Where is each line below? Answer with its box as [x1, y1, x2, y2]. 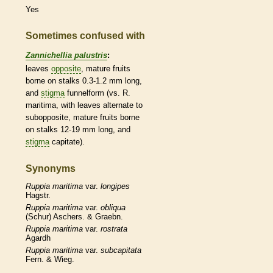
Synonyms [26, 163, 76, 174]
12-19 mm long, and [58, 124, 130, 134]
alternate [103, 100, 133, 110]
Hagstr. [26, 191, 51, 200]
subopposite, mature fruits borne [26, 112, 140, 122]
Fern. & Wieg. [26, 255, 74, 264]
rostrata [101, 224, 127, 234]
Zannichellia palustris [26, 50, 107, 60]
